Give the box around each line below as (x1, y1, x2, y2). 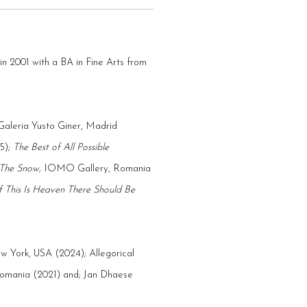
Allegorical (89, 249, 134, 260)
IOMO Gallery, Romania (44, 164, 151, 175)
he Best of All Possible (19, 143, 109, 153)
